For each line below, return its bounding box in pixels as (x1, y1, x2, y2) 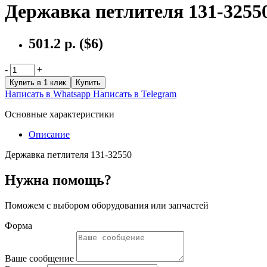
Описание (29, 129, 70, 139)
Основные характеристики (5, 108, 114, 119)
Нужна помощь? (5, 172, 111, 188)
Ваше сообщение (5, 253, 74, 263)
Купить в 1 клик (10, 77, 66, 87)
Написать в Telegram (93, 88, 176, 99)
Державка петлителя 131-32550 (5, 149, 132, 160)
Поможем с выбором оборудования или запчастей (5, 200, 209, 210)
